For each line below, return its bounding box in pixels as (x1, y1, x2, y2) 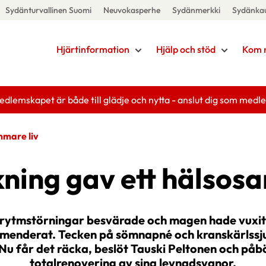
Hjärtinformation (56, 43, 129, 55)
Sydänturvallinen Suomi (5, 5, 91, 15)
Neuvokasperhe (103, 5, 160, 15)
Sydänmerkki (172, 5, 220, 15)
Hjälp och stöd (156, 43, 216, 55)
